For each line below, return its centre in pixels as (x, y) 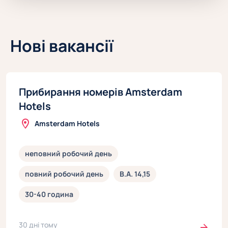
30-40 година (49, 194)
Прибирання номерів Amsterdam (101, 92)
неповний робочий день (68, 154)
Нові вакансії (62, 46)
